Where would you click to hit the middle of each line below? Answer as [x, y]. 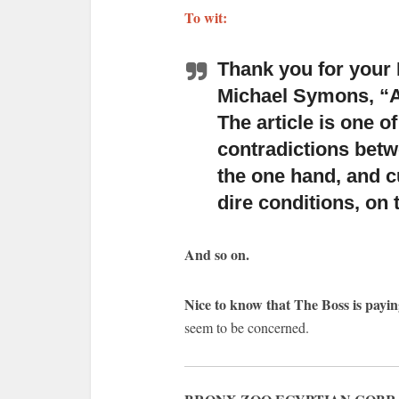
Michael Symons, [296, 96]
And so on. [217, 254]
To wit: [206, 17]
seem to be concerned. [247, 327]
